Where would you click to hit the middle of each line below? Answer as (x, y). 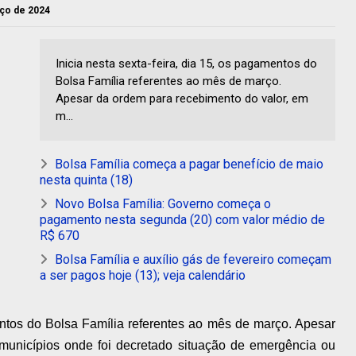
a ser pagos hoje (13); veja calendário (143, 276)
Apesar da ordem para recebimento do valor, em (182, 99)
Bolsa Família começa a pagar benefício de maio (189, 164)
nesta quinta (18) (86, 180)
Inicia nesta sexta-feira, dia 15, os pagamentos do (186, 64)
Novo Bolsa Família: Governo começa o (163, 204)
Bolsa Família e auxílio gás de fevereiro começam (193, 260)
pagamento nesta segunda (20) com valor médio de (182, 220)
